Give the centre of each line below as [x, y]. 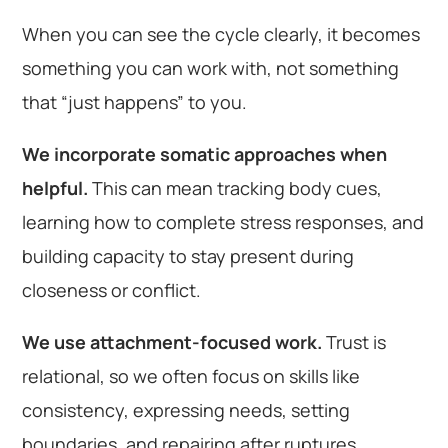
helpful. [55, 187]
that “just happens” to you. [135, 101]
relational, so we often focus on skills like [191, 375]
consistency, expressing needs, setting [186, 409]
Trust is [354, 341]
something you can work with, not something [211, 67]
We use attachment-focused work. [172, 341]
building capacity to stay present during [188, 255]
